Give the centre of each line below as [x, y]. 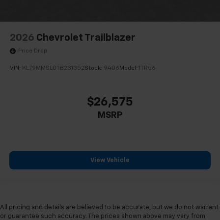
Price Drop [33, 51]
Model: [129, 69]
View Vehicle [110, 161]
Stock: [94, 69]
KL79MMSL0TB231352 [53, 69]
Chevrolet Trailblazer [86, 38]
